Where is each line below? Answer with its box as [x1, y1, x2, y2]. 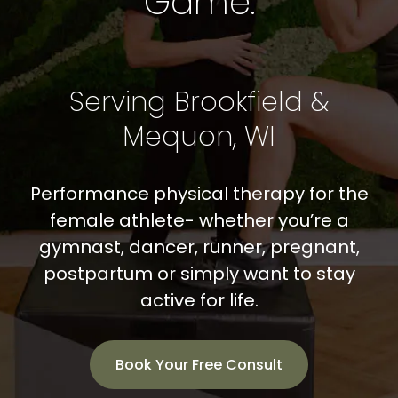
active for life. [139, 288, 259, 314]
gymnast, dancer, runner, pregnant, [38, 235, 360, 260]
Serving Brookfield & [69, 83, 329, 122]
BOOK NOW [21, 107, 101, 129]
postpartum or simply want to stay [43, 261, 355, 287]
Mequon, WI [123, 117, 275, 156]
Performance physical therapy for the [29, 181, 369, 207]
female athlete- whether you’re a [49, 208, 349, 234]
